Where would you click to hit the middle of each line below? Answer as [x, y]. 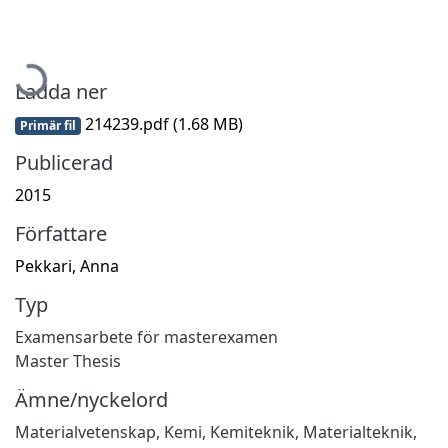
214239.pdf [126, 123]
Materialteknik [358, 431]
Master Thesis [68, 360]
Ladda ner [61, 91]
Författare [61, 233]
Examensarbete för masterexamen [146, 336]
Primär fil [47, 125]
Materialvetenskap [85, 431]
